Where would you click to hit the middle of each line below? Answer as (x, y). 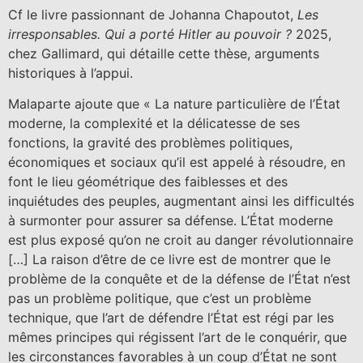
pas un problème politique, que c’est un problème (160, 299)
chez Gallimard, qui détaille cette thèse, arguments (164, 53)
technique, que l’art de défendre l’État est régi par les (171, 318)
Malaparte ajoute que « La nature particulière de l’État (174, 104)
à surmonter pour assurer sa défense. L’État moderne (171, 221)
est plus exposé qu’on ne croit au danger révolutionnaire (181, 240)
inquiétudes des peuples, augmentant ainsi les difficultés (181, 201)
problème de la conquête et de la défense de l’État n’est (179, 279)
